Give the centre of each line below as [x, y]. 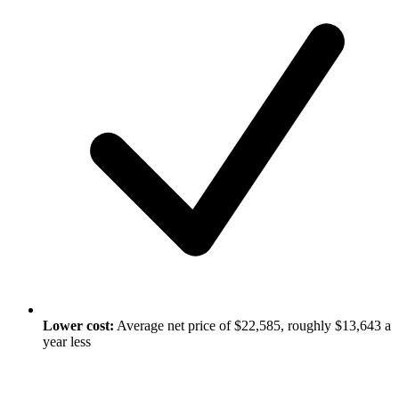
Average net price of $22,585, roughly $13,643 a [252, 326]
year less [67, 342]
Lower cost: [78, 326]
